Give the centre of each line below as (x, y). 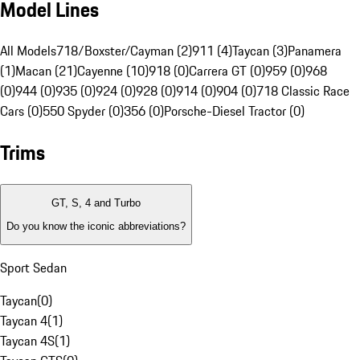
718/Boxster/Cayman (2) (124, 51)
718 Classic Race (303, 91)
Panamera (315, 51)
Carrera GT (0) (227, 71)
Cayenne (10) (113, 71)
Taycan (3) (260, 51)
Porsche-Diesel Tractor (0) (234, 111)
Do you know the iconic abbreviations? (96, 226)
